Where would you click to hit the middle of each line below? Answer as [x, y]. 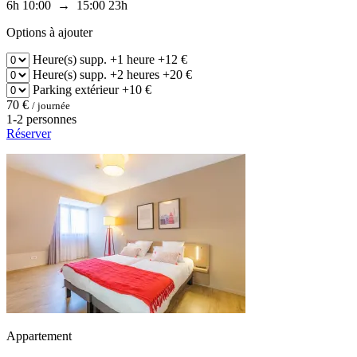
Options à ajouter [49, 32]
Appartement [39, 335]
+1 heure [132, 59]
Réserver [29, 133]
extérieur [97, 89]
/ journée [51, 105]
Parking [52, 89]
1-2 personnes [41, 119]
